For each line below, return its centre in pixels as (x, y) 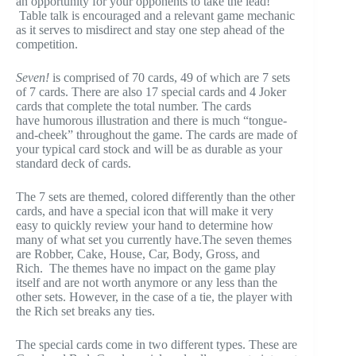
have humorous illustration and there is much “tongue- (151, 121)
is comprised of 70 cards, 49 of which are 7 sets (170, 78)
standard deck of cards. (74, 164)
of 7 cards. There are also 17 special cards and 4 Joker (151, 92)
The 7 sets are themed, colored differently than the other (155, 197)
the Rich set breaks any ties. (85, 311)
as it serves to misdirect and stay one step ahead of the (150, 30)
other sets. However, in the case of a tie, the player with (154, 297)
